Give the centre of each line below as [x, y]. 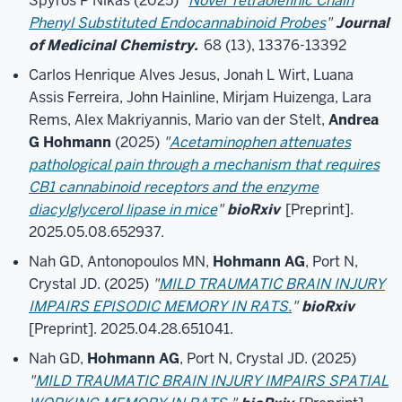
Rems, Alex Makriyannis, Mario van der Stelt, [179, 120]
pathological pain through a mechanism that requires [204, 165]
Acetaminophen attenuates [260, 142]
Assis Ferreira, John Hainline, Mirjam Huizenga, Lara [200, 97]
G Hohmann [70, 142]
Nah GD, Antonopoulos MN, [121, 262]
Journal [363, 23]
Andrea [354, 120]
